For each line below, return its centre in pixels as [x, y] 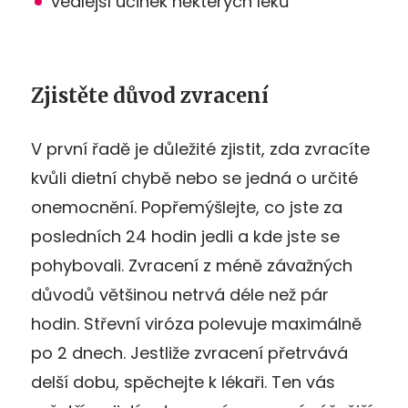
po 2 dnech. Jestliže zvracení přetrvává [189, 352]
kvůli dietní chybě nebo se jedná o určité [194, 178]
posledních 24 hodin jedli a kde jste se [185, 236]
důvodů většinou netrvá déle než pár [180, 294]
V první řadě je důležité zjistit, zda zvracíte [200, 148]
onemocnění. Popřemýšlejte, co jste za [187, 207]
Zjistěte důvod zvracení [150, 95]
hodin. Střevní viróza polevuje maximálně [196, 323]
